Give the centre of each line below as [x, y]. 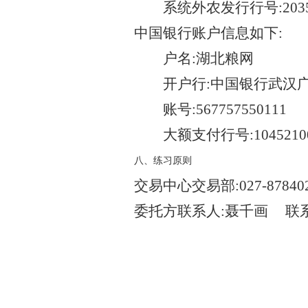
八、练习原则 [163, 161]
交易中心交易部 [184, 186]
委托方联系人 [177, 211]
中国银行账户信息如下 [206, 33]
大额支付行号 [207, 135]
